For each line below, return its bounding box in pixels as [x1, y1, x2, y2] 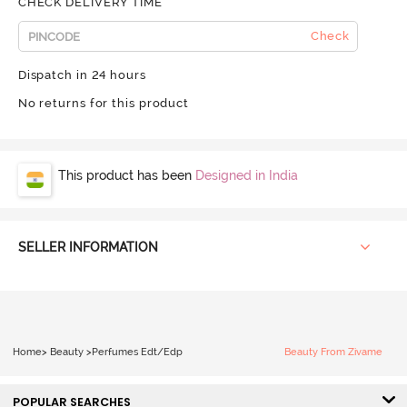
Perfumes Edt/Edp [91, 345, 183, 358]
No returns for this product [17, 96, 190, 111]
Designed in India [194, 167, 298, 183]
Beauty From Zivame [284, 345, 382, 358]
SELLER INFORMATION [17, 240, 158, 255]
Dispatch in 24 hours [17, 67, 146, 82]
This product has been [57, 167, 195, 183]
